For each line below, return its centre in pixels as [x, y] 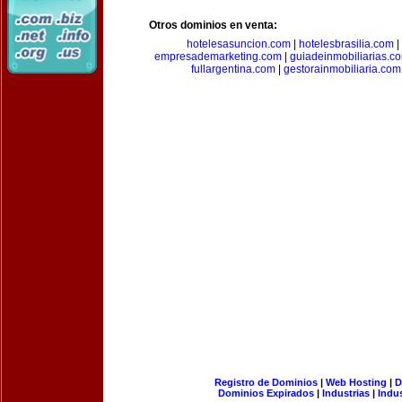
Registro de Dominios [266, 382]
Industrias [346, 393]
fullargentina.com [233, 69]
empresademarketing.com [218, 57]
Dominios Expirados [266, 393]
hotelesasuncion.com [238, 44]
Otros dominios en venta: [213, 25]
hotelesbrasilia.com [346, 44]
